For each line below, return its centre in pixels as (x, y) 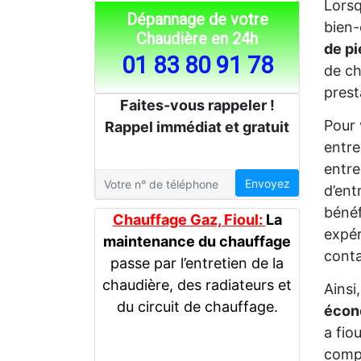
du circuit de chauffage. (197, 307)
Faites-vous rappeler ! (197, 105)
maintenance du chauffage (197, 242)
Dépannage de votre (197, 19)
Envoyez (267, 183)
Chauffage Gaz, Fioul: (189, 220)
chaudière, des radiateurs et (197, 285)
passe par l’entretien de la (197, 263)
